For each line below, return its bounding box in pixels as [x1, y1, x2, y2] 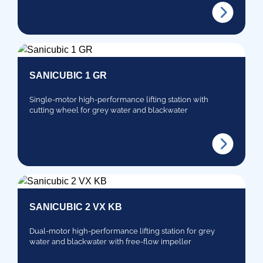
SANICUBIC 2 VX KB [29, 201, 122, 212]
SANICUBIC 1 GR [29, 70, 107, 80]
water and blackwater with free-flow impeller [29, 237, 191, 246]
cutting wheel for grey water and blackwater [29, 105, 188, 114]
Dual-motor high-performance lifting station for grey [29, 226, 215, 235]
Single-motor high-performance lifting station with [29, 95, 208, 104]
